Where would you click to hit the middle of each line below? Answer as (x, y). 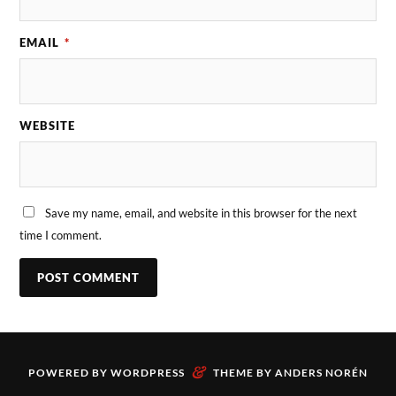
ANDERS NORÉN (321, 372)
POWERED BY (69, 372)
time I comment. (61, 235)
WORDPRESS (148, 372)
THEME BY (244, 372)
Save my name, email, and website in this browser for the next (202, 213)
